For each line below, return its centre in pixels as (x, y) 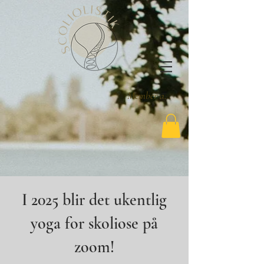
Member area (151, 96)
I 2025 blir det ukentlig (94, 199)
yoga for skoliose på (94, 223)
